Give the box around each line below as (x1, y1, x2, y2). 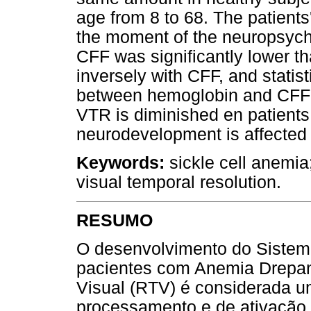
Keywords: (76, 153, 165, 172)
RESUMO (76, 211, 153, 230)
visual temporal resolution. (76, 172, 281, 192)
